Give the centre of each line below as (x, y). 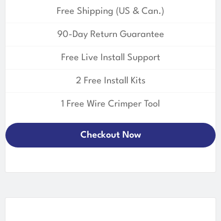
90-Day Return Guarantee (110, 34)
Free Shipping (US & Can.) (110, 11)
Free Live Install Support (110, 57)
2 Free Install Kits (110, 81)
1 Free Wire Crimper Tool (110, 104)
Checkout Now (110, 135)
